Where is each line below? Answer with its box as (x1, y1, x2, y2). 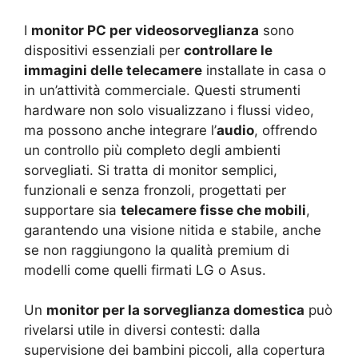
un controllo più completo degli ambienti (24, 141, 280, 158)
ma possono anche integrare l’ (24, 121, 217, 138)
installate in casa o (202, 62, 326, 78)
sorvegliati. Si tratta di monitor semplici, (24, 161, 277, 178)
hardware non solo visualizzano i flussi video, (24, 101, 314, 118)
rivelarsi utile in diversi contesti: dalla (24, 322, 261, 339)
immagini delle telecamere (24, 62, 202, 78)
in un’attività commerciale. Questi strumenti (24, 82, 300, 98)
